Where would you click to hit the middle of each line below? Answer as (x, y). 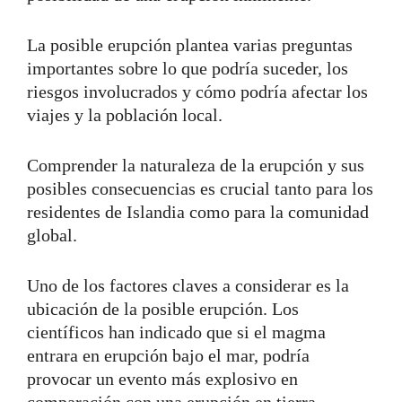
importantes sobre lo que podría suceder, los (188, 68)
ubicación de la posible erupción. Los (163, 308)
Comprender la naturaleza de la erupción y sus (196, 165)
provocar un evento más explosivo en (162, 378)
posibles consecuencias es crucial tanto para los (200, 188)
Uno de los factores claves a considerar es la (188, 285)
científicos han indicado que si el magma (176, 332)
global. (52, 235)
